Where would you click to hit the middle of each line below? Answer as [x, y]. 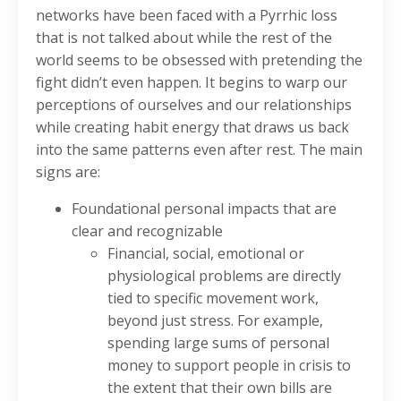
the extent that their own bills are [220, 388]
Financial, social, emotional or [206, 254]
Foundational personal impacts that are [204, 209]
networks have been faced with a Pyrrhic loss [187, 16]
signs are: [68, 172]
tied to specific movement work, [213, 299]
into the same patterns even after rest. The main [199, 150]
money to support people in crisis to [229, 366]
